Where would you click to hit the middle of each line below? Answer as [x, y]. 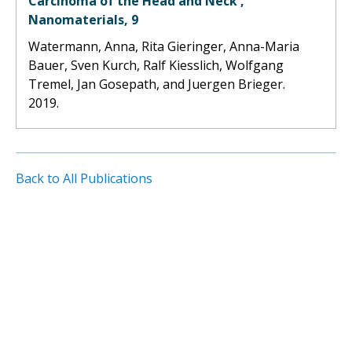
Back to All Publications [84, 178]
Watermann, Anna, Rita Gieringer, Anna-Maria [164, 46]
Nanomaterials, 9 [83, 19]
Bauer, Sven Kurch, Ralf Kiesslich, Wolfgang [156, 65]
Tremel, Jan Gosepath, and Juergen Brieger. [157, 84]
